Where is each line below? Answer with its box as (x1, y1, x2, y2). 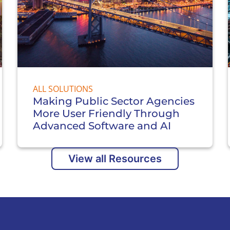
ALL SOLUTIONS (33, 83, 93, 94)
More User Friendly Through (33, 107, 180, 120)
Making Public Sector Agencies (33, 94, 195, 107)
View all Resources (68, 152, 162, 165)
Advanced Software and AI (33, 119, 174, 132)
